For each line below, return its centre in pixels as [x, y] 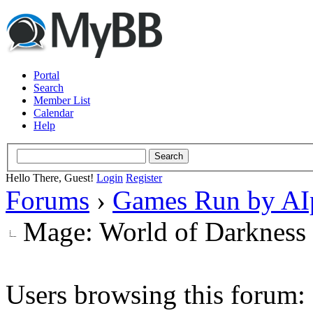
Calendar [53, 113]
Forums [48, 200]
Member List [62, 100]
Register [144, 177]
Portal [46, 75]
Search [49, 88]
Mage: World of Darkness [165, 231]
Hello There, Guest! [51, 177]
